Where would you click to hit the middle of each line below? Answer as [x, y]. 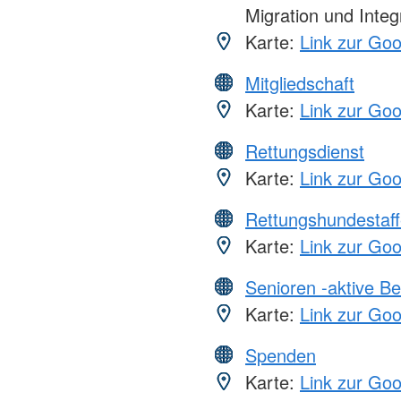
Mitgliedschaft [300, 83]
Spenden [281, 355]
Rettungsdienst [305, 151]
